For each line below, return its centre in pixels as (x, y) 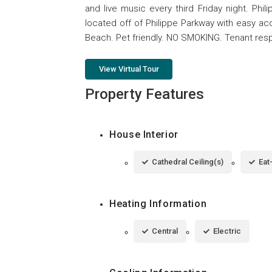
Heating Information (158, 204)
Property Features (144, 94)
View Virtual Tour (129, 69)
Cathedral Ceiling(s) (188, 162)
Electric (227, 231)
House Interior (144, 135)
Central (165, 231)
